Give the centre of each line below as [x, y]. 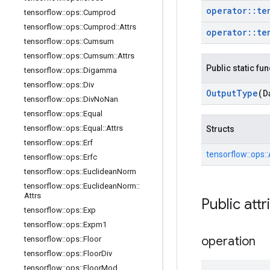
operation [228, 241]
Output [221, 93]
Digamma [100, 70]
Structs [220, 129]
